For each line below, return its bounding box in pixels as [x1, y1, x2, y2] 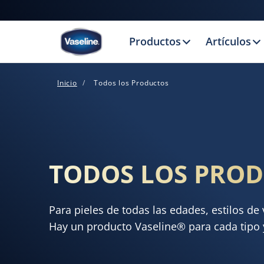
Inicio [57, 78, 77, 88]
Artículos [206, 34, 251, 49]
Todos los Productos [94, 78, 169, 88]
